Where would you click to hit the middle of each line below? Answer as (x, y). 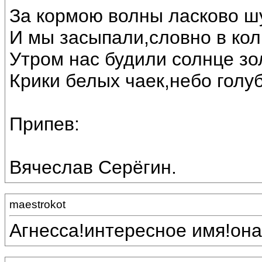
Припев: (44, 124)
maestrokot (37, 204)
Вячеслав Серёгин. (93, 168)
